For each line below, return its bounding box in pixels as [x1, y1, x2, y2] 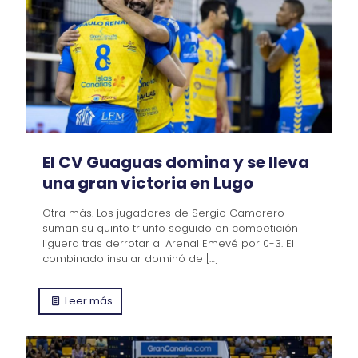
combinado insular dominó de [42, 251, 203, 266]
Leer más [65, 293, 113, 308]
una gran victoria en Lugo [42, 172, 253, 194]
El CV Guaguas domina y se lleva [42, 151, 309, 173]
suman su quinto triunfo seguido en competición [42, 221, 298, 236]
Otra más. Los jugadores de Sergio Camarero [42, 205, 284, 221]
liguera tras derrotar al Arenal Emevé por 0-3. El [42, 236, 294, 251]
